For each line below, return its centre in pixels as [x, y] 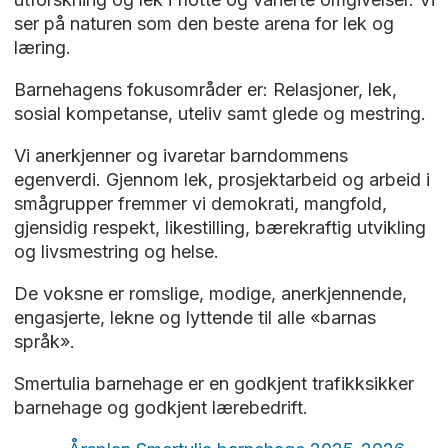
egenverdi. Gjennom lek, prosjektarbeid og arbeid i [221, 179]
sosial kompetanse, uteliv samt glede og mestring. [219, 113]
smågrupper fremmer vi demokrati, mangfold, [200, 203]
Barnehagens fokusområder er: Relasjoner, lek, [205, 89]
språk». [44, 341]
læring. [42, 47]
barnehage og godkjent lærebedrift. [160, 407]
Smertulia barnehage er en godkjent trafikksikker [213, 383]
